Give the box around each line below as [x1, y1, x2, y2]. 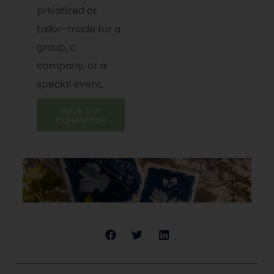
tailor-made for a [36, 22, 120, 37]
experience [55, 113, 106, 127]
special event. [36, 77, 103, 92]
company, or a [36, 59, 106, 73]
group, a [36, 40, 76, 55]
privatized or [36, 4, 97, 18]
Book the [60, 104, 101, 117]
